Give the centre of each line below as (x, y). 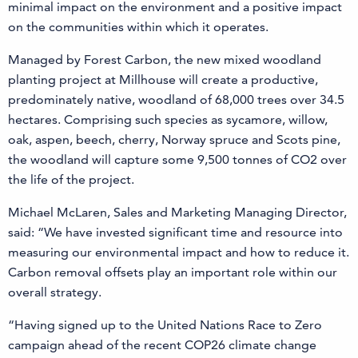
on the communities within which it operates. (138, 26)
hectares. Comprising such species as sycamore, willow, (168, 119)
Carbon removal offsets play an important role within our (173, 272)
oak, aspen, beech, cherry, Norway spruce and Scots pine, (174, 139)
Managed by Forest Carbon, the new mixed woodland (165, 59)
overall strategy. (55, 292)
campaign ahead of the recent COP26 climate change (162, 344)
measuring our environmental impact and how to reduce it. (179, 252)
